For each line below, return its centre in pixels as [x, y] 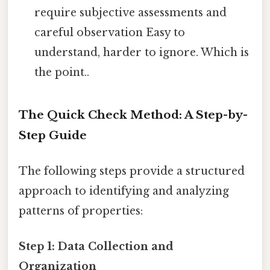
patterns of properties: [81, 211]
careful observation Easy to [110, 32]
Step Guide [53, 135]
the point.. [62, 72]
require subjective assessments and [131, 12]
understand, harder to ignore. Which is [142, 52]
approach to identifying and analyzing [124, 191]
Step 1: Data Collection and [96, 247]
